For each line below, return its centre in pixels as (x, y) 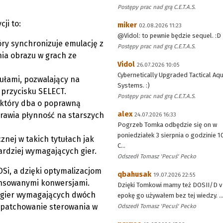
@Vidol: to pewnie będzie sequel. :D (169, 36)
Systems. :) (134, 85)
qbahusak (134, 174)
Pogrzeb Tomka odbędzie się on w (167, 125)
